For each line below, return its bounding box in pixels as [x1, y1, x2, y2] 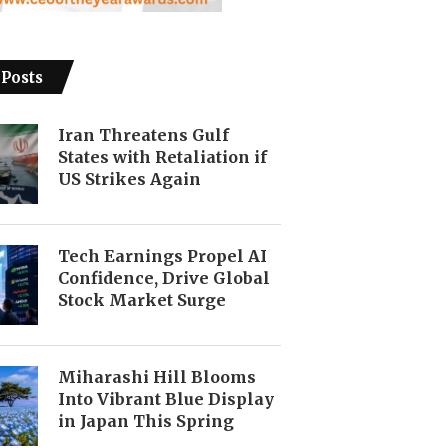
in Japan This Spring [57, 410, 234, 431]
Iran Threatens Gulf [57, 124, 229, 145]
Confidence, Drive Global [57, 267, 270, 288]
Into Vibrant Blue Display [57, 388, 274, 409]
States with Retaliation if [57, 146, 267, 167]
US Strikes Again [57, 168, 201, 189]
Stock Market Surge [57, 289, 226, 310]
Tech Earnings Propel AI [57, 245, 267, 266]
